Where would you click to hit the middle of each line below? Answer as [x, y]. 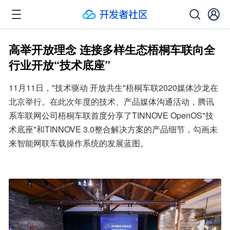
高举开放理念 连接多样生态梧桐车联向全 [112, 49]
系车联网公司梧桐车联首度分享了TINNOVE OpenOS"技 [111, 115]
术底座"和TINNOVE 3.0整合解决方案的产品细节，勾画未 [113, 129]
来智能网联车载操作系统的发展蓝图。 [79, 143]
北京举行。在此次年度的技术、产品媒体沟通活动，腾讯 [111, 101]
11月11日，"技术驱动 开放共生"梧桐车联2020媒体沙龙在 [113, 88]
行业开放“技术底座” [60, 65]
